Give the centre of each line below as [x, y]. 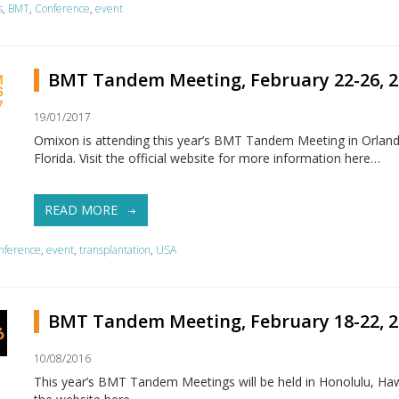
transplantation [115, 250]
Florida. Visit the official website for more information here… [208, 159]
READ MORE [82, 210]
